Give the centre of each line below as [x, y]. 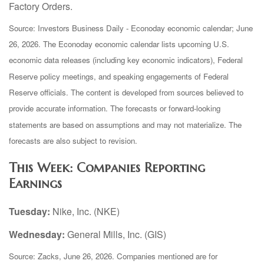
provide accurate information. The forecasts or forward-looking [115, 108]
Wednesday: [38, 235]
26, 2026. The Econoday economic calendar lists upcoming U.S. [119, 44]
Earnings [35, 184]
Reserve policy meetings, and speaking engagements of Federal [119, 76]
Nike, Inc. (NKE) [85, 212]
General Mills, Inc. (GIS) [118, 235]
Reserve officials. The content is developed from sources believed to [126, 92]
